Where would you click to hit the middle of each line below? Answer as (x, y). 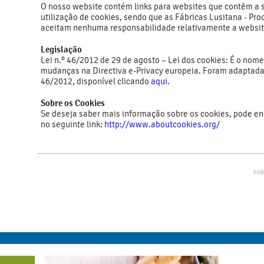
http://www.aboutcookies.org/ (162, 124)
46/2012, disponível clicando (96, 81)
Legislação (62, 49)
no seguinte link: (72, 124)
